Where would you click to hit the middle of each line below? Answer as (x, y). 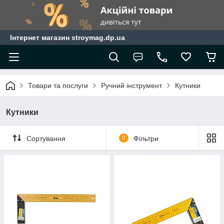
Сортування (46, 138)
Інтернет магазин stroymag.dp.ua (67, 37)
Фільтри (146, 138)
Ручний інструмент (131, 85)
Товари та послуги (58, 85)
